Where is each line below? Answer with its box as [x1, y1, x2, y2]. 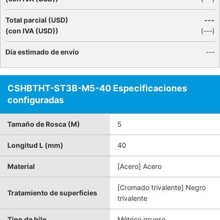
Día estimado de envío [5, 48, 79, 56]
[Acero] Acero [117, 162, 162, 170]
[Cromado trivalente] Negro [117, 183, 206, 192]
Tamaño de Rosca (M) [7, 120, 80, 128]
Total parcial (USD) [5, 16, 68, 24]
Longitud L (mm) [7, 141, 63, 149]
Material [7, 162, 35, 170]
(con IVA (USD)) [5, 27, 58, 35]
